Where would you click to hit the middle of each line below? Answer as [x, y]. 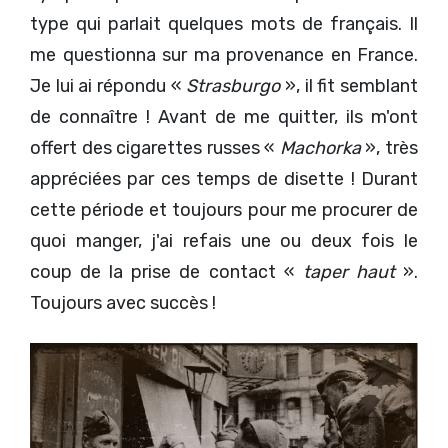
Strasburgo [233, 85]
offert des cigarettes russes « [155, 147]
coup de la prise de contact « [166, 271]
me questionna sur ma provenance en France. [224, 54]
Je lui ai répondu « [108, 85]
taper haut [348, 271]
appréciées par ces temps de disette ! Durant [224, 178]
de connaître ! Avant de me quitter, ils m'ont [224, 116]
